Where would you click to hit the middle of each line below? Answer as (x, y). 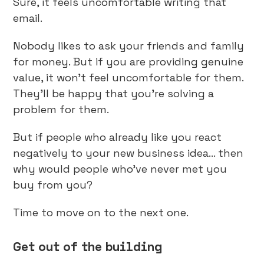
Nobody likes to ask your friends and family (129, 46)
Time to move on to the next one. (101, 212)
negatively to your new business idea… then (128, 153)
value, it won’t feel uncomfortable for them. (128, 77)
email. (28, 18)
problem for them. (61, 109)
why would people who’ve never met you (120, 169)
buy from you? (53, 185)
